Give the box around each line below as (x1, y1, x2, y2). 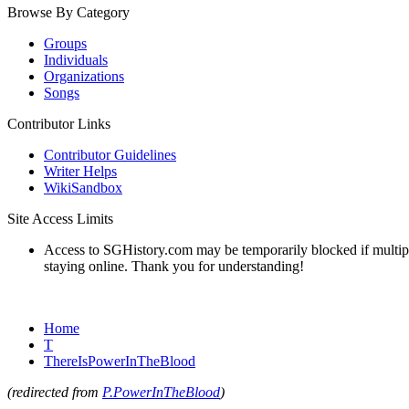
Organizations (44, 68, 124, 84)
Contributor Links (7, 116, 110, 131)
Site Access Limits (7, 211, 113, 226)
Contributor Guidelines (44, 147, 176, 163)
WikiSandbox (44, 180, 122, 195)
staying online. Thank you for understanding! (44, 258, 304, 274)
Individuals (44, 52, 108, 68)
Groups (44, 36, 87, 51)
